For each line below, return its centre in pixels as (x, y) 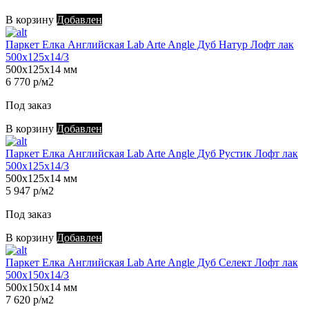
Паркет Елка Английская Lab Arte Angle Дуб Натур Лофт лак (150, 45)
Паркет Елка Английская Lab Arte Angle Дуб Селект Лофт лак (152, 263)
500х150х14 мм (41, 288)
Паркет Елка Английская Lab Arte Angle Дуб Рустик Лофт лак (152, 154)
